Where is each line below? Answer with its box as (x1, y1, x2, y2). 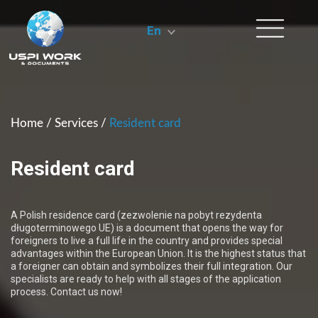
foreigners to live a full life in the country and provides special (11, 235, 283, 246)
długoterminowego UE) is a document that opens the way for (11, 222, 283, 234)
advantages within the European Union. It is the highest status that (11, 248, 306, 259)
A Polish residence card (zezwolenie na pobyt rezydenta (11, 209, 262, 221)
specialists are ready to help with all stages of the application (11, 273, 281, 285)
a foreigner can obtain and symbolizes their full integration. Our (11, 261, 292, 272)
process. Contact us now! (11, 286, 122, 297)
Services (55, 117, 98, 129)
